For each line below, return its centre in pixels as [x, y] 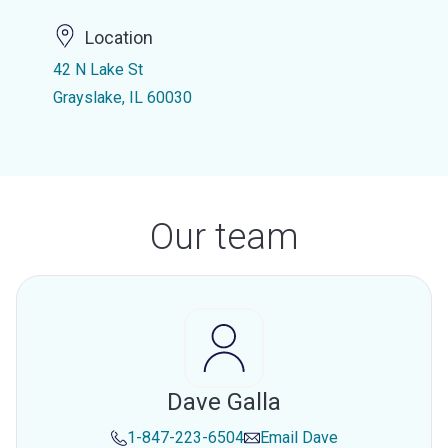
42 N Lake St [97, 69]
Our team [224, 237]
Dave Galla [224, 402]
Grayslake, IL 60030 [122, 97]
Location [118, 38]
